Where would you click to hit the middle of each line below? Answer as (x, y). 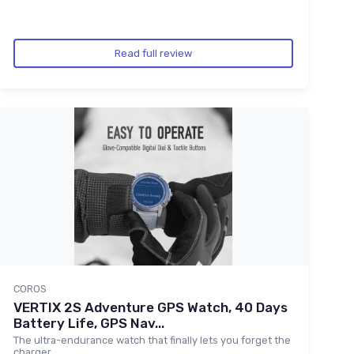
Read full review (153, 54)
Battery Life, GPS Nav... (89, 323)
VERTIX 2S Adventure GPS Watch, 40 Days (151, 307)
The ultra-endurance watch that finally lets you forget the (152, 340)
